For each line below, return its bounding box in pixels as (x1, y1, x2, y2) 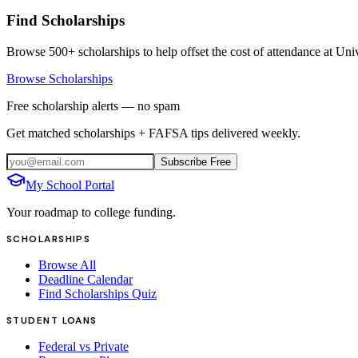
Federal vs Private (38, 340, 129, 354)
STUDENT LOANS (6, 314, 97, 328)
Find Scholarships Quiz (38, 287, 157, 301)
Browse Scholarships (6, 72, 113, 86)
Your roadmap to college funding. (6, 205, 176, 220)
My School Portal (26, 178, 114, 193)
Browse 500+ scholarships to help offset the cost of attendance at (6, 45, 336, 59)
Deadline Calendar (38, 272, 133, 287)
